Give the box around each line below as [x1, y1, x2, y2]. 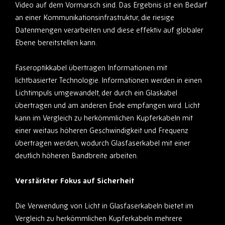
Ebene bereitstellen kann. [15, 38, 97, 48]
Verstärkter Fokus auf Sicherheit [15, 176, 135, 186]
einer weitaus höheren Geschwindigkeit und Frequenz [15, 126, 188, 136]
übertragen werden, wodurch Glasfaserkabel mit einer [15, 138, 190, 148]
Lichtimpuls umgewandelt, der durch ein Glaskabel [15, 88, 177, 98]
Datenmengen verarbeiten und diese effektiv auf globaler [15, 25, 203, 35]
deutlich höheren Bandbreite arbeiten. [15, 151, 138, 161]
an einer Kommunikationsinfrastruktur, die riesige [15, 13, 174, 23]
